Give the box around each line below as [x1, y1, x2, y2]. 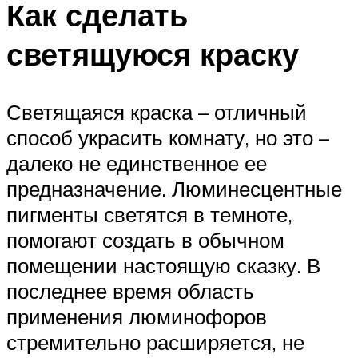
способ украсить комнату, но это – [6, 124, 329, 150]
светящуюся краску [6, 34, 299, 74]
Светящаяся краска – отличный [6, 98, 307, 125]
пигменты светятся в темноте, [6, 201, 292, 227]
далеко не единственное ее [6, 149, 267, 176]
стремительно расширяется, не [6, 328, 304, 355]
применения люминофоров [6, 303, 267, 329]
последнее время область [6, 277, 254, 304]
